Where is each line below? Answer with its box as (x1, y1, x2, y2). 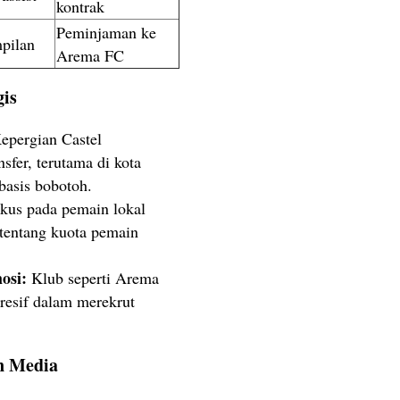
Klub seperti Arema (27, 266, 159, 288)
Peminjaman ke (56, 21, 156, 44)
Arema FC (56, 45, 124, 67)
